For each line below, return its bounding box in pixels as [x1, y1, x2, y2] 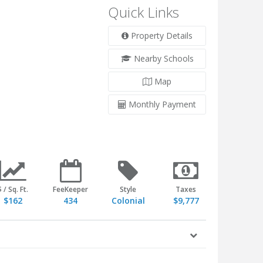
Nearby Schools [131, 53, 194, 64]
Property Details [129, 30, 193, 41]
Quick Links [108, 2, 180, 22]
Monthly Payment [126, 99, 197, 110]
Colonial [111, 195, 145, 207]
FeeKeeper [53, 184, 89, 195]
